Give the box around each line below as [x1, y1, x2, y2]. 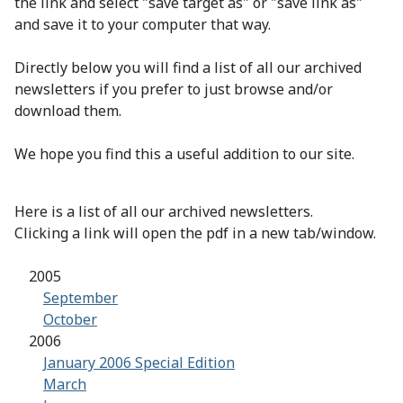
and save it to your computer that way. [14, 14, 271, 35]
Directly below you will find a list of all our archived [14, 58, 362, 78]
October [43, 309, 97, 330]
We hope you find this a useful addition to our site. [14, 144, 354, 165]
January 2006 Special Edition [43, 353, 235, 373]
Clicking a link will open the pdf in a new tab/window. [14, 223, 376, 244]
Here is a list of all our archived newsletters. [14, 201, 313, 222]
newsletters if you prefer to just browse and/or [14, 79, 333, 100]
